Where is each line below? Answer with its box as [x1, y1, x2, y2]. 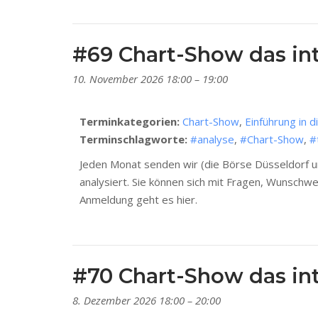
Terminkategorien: [79, 114, 180, 129]
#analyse [190, 132, 234, 147]
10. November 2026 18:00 [72, 72, 192, 87]
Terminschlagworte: [79, 132, 187, 147]
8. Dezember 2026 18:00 [72, 293, 185, 308]
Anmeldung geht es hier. [79, 192, 197, 207]
